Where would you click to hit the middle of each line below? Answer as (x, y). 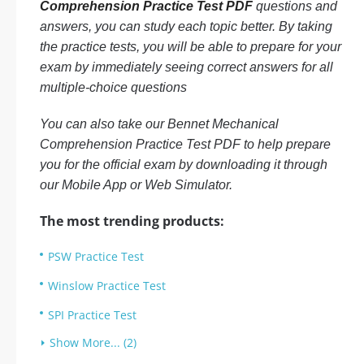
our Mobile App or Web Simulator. (136, 185)
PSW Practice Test (96, 256)
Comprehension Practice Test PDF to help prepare (185, 144)
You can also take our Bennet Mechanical (159, 124)
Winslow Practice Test (107, 286)
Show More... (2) (93, 342)
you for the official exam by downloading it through (184, 165)
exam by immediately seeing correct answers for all (186, 67)
